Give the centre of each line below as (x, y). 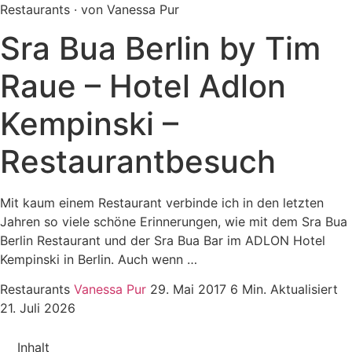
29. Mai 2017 (188, 290)
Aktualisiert (304, 290)
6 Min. (248, 290)
